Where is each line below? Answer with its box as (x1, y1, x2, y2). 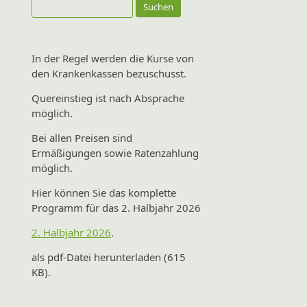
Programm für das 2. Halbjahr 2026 (32, 201, 201, 214)
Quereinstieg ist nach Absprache (32, 91, 184, 105)
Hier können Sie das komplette (32, 186, 176, 199)
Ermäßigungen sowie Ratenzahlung (32, 146, 199, 160)
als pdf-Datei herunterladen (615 (32, 250, 186, 264)
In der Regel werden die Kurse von (32, 51, 194, 65)
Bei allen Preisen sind (32, 131, 132, 145)
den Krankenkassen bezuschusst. (32, 66, 186, 80)
